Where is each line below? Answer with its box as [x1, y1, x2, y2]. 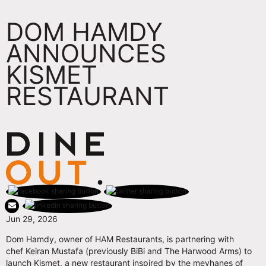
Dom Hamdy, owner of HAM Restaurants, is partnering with [6, 233, 234, 244]
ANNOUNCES [6, 37, 166, 68]
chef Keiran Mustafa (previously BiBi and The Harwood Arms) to [6, 245, 252, 256]
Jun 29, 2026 [6, 213, 58, 224]
